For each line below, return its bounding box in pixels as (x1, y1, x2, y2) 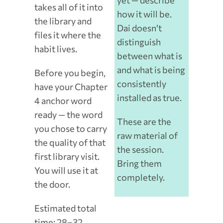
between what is (117, 50, 183, 62)
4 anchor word (34, 95, 92, 107)
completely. (117, 172, 165, 183)
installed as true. (117, 92, 182, 104)
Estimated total (34, 203, 97, 214)
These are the (117, 116, 172, 127)
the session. (117, 144, 164, 155)
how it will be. (117, 8, 172, 20)
